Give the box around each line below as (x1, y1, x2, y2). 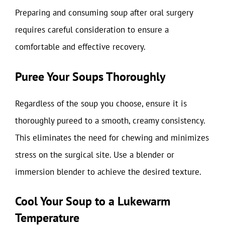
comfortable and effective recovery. (15, 41, 146, 52)
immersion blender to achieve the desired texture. (15, 166, 201, 177)
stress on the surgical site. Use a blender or (15, 149, 174, 160)
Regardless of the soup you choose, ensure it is (15, 97, 187, 109)
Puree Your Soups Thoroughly (15, 68, 165, 84)
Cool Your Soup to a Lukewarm (15, 193, 170, 209)
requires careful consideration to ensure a (15, 24, 169, 35)
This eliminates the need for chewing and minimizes (15, 132, 209, 143)
